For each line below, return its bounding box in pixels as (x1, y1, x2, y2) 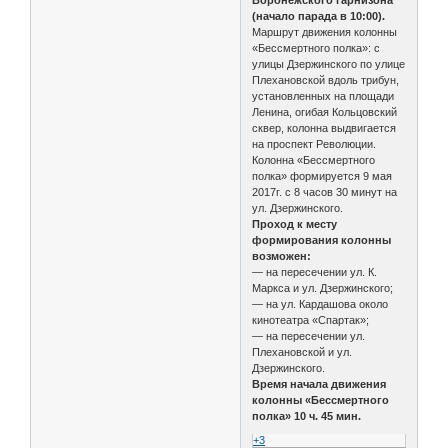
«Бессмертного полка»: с (252, 41, 381, 54)
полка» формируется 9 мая (252, 169, 393, 182)
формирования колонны (252, 233, 392, 246)
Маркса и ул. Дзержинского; (252, 281, 394, 294)
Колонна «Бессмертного (252, 153, 376, 166)
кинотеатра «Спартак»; (252, 313, 370, 326)
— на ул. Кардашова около (252, 297, 389, 310)
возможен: (252, 249, 312, 262)
